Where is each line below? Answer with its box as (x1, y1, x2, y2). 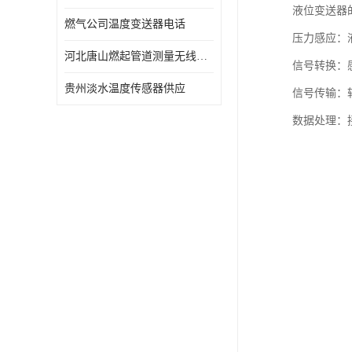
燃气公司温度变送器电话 (64, 18, 185, 30)
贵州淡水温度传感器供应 (64, 82, 185, 94)
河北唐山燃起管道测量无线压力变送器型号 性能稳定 (196, 50, 207, 62)
